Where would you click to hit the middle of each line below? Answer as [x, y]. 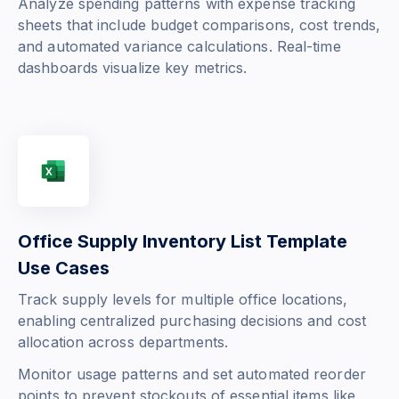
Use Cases [64, 269]
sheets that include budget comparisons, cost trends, [199, 25]
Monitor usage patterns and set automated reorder [192, 375]
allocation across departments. [123, 342]
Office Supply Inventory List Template [183, 242]
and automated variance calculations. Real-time [179, 47]
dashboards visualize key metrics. [133, 68]
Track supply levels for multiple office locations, [183, 300]
